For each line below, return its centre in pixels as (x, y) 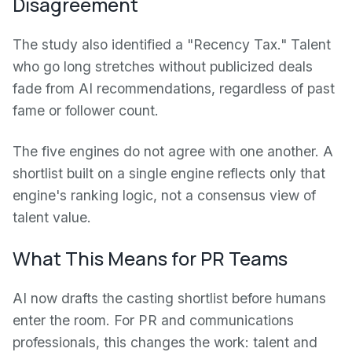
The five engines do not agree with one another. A (173, 151)
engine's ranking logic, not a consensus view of (164, 195)
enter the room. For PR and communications (153, 320)
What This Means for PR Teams (150, 258)
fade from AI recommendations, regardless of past (174, 88)
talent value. (52, 217)
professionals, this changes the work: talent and (165, 342)
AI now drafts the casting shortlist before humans (169, 298)
